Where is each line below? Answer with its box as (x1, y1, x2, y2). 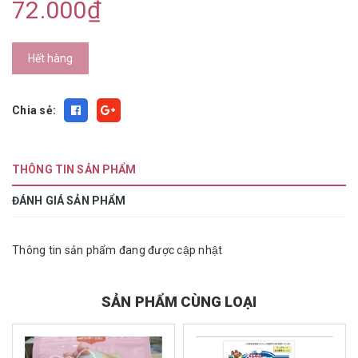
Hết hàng (28, 52, 73, 65)
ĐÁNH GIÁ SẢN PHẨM (12, 194, 126, 207)
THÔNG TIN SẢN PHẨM (12, 163, 137, 176)
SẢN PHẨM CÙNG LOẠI (101, 293, 257, 310)
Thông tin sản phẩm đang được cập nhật (12, 244, 223, 257)
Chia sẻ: (12, 104, 56, 117)
